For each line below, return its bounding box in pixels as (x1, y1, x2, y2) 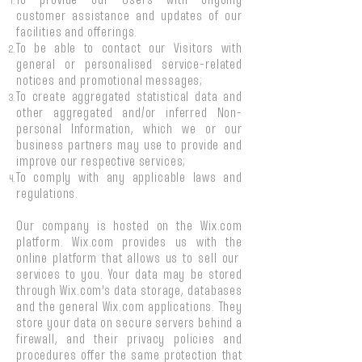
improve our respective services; (16, 156, 190, 168)
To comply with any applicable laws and (16, 172, 242, 184)
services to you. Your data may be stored (16, 269, 242, 281)
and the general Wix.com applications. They (16, 301, 242, 314)
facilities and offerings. (16, 27, 138, 39)
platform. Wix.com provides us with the (16, 237, 242, 249)
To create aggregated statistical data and (16, 91, 242, 103)
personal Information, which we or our (16, 124, 242, 136)
